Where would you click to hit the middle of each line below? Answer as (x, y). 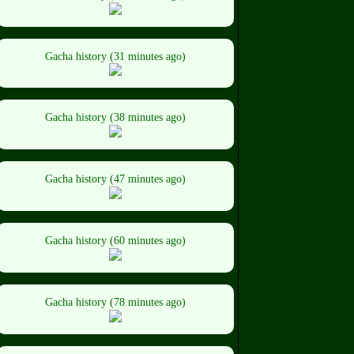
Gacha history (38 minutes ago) (115, 118)
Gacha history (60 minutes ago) (115, 240)
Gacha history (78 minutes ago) (115, 302)
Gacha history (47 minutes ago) (115, 179)
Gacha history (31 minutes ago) (115, 56)
